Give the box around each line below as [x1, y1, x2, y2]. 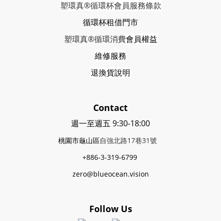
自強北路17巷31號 [100, 136, 161, 146]
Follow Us [89, 203, 132, 215]
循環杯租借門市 [83, 17, 138, 28]
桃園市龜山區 [58, 136, 100, 146]
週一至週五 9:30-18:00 [71, 118, 150, 129]
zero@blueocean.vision [72, 169, 149, 179]
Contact [93, 102, 128, 114]
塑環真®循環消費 [64, 34, 126, 45]
